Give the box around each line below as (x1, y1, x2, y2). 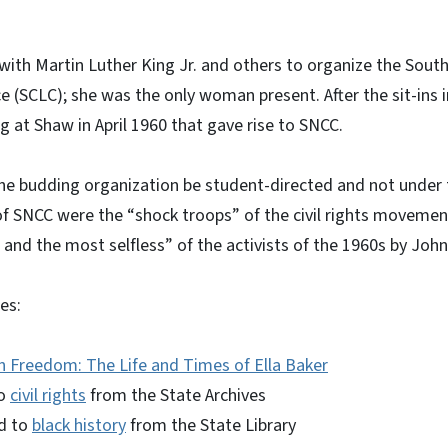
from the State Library (126, 413, 296, 438)
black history (32, 413, 126, 438)
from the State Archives (86, 383, 266, 408)
